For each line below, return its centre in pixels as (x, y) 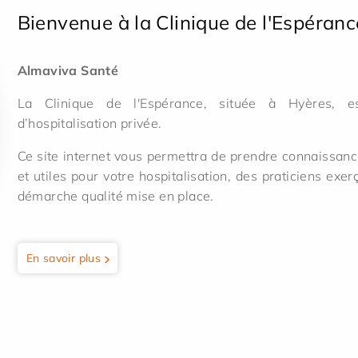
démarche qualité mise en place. (115, 196)
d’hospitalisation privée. (91, 123)
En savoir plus (64, 258)
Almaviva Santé (68, 70)
